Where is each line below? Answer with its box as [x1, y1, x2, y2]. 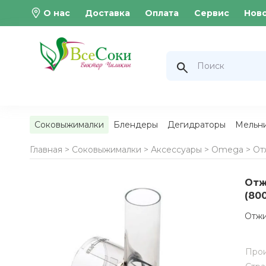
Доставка [84, 8, 130, 18]
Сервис [194, 8, 229, 18]
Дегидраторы [167, 119, 226, 130]
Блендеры [113, 119, 158, 130]
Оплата [145, 8, 179, 18]
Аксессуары [150, 144, 202, 155]
